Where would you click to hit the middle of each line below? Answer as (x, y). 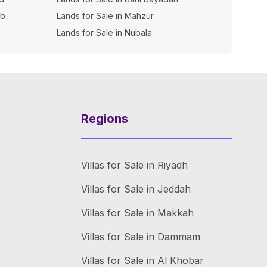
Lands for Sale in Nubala (104, 32)
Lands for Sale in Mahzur (105, 16)
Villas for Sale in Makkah (137, 213)
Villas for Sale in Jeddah (136, 189)
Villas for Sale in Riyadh (134, 165)
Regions (105, 119)
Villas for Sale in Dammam (141, 237)
